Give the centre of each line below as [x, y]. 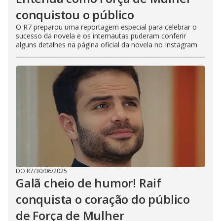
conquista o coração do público [103, 199]
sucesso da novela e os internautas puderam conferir [101, 36]
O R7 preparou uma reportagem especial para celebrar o [106, 27]
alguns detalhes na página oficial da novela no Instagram [107, 45]
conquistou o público [75, 15]
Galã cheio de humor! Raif [89, 183]
